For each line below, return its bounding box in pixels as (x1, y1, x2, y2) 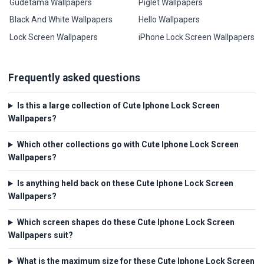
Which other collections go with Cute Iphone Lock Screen (16, 140, 239, 150)
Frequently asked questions (8, 71, 140, 84)
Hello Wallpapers (138, 15, 200, 25)
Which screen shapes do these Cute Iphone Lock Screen (16, 217, 235, 227)
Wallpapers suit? (8, 230, 73, 240)
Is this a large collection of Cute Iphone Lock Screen (16, 101, 220, 111)
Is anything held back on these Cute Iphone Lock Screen (16, 179, 233, 189)
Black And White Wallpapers (9, 15, 113, 25)
